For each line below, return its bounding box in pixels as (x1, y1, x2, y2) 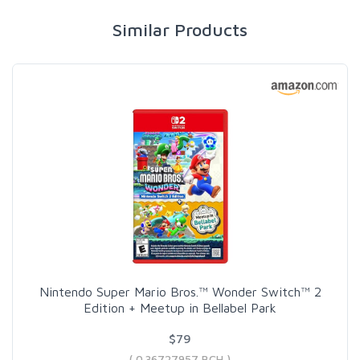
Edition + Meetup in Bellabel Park (84, 300, 276, 315)
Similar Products (112, 18, 247, 40)
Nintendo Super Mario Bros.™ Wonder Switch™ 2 (39, 284, 321, 299)
